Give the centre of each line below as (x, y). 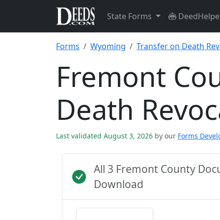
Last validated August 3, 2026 (105, 136)
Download (119, 184)
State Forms (130, 16)
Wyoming (108, 46)
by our (165, 136)
